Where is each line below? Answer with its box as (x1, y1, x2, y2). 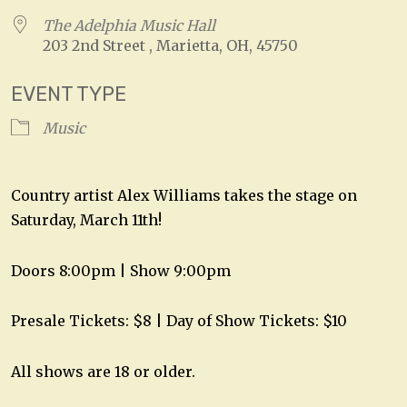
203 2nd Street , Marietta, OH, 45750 (43, 35, 298, 55)
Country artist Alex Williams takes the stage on (11, 185, 357, 204)
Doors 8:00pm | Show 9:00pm (11, 261, 231, 280)
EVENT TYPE (11, 81, 126, 106)
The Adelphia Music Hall (43, 15, 215, 35)
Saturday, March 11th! (11, 210, 162, 229)
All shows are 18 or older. (11, 362, 195, 382)
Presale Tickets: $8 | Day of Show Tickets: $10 (11, 312, 347, 331)
